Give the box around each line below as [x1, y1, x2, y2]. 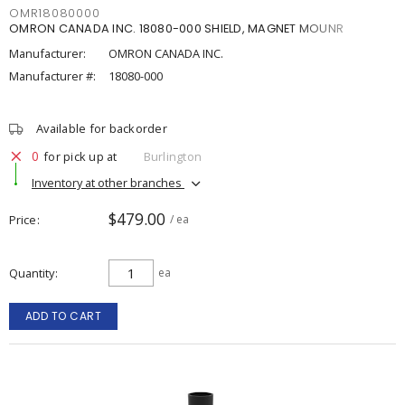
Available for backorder [36, 120, 167, 137]
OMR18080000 [9, 5, 100, 21]
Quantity [9, 265, 54, 281]
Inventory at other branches [32, 174, 184, 191]
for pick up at [43, 147, 118, 165]
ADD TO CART [24, 308, 102, 324]
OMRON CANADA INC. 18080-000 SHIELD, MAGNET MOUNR [9, 21, 344, 36]
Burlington [143, 147, 202, 165]
